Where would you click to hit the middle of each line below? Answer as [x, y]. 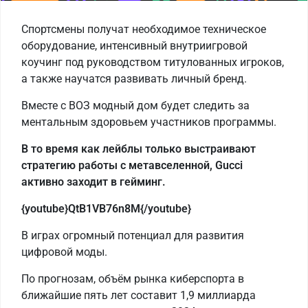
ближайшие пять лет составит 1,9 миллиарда [139, 295]
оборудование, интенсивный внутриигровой [134, 45]
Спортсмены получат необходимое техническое [144, 29]
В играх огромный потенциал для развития [133, 235]
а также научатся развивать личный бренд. [134, 78]
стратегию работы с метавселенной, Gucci [132, 165]
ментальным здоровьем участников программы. [149, 122]
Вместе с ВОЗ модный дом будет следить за [135, 105]
